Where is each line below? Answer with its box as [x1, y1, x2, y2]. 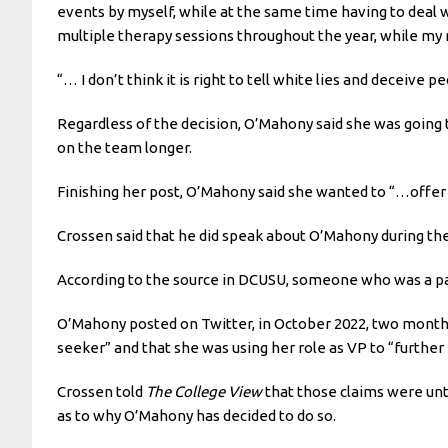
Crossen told [57, 382, 143, 400]
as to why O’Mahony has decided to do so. [57, 406, 336, 424]
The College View [143, 382, 265, 400]
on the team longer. [57, 138, 195, 156]
